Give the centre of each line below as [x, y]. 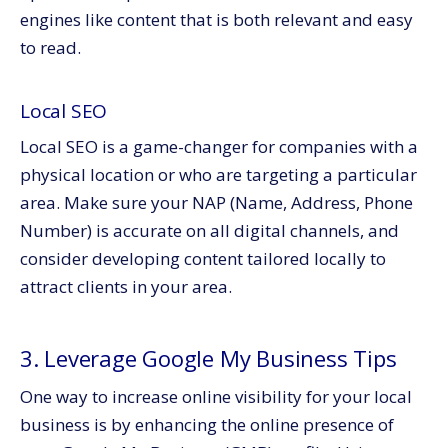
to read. [50, 47]
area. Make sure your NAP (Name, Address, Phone [216, 202]
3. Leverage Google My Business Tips [208, 357]
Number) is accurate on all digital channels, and [209, 230]
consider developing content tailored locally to [203, 258]
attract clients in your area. [126, 286]
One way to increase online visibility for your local [216, 396]
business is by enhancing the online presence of [207, 424]
